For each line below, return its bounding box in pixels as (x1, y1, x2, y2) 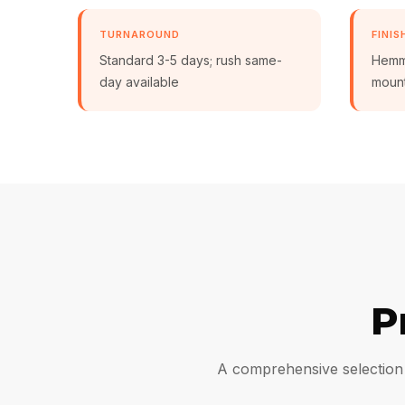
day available (99, 74, 179, 89)
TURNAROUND (99, 28, 180, 41)
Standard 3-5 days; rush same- (99, 52, 282, 68)
